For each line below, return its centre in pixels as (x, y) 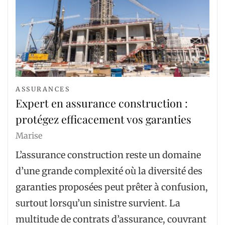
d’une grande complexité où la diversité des (109, 171)
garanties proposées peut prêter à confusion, (112, 187)
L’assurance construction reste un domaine (108, 155)
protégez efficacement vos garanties (103, 119)
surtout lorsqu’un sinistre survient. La (98, 203)
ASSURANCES (43, 89)
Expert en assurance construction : (102, 103)
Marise (29, 136)
